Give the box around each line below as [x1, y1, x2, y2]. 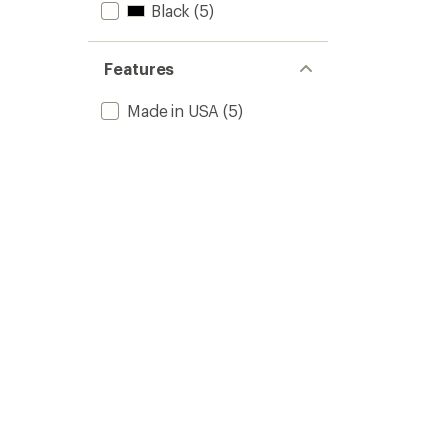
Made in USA [127, 101, 220, 120]
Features [104, 59, 175, 78]
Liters [401, 6, 437, 24]
